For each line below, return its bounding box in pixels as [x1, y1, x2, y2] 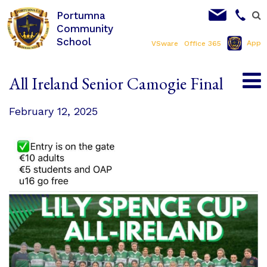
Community [57, 22, 113, 35]
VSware [151, 39, 178, 48]
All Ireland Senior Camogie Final [9, 73, 223, 94]
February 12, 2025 [9, 105, 98, 117]
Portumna [57, 9, 105, 21]
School [57, 35, 91, 48]
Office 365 [184, 39, 221, 48]
